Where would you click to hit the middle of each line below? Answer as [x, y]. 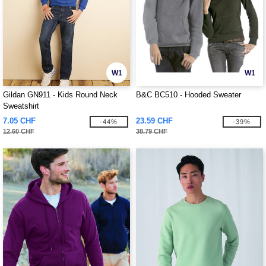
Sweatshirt [21, 106]
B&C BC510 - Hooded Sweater [189, 95]
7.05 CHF [19, 121]
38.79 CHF [152, 131]
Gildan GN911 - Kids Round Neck [60, 95]
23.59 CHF [154, 121]
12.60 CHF [19, 131]
